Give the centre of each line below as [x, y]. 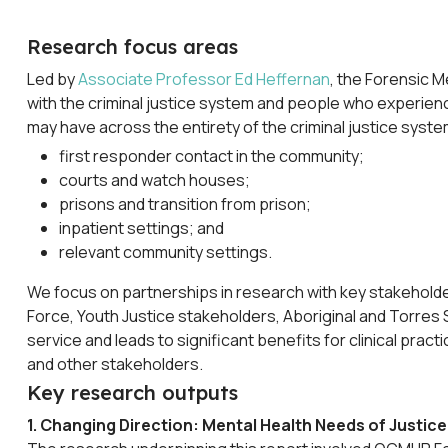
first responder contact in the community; [211, 155]
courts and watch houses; [154, 179]
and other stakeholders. [115, 363]
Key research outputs [132, 393]
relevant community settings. [165, 251]
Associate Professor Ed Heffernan [204, 78]
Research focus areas [132, 46]
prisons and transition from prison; [185, 203]
